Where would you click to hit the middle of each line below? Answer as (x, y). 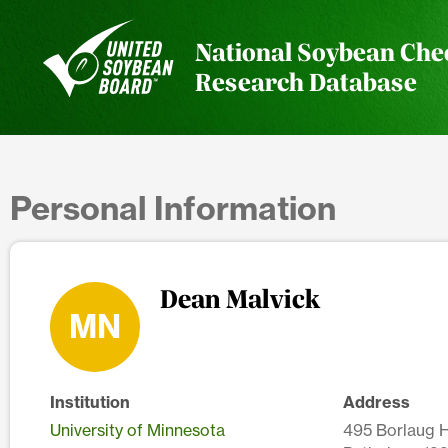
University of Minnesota (137, 429)
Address (376, 401)
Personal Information (173, 208)
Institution (90, 401)
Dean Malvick (240, 299)
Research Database (306, 82)
